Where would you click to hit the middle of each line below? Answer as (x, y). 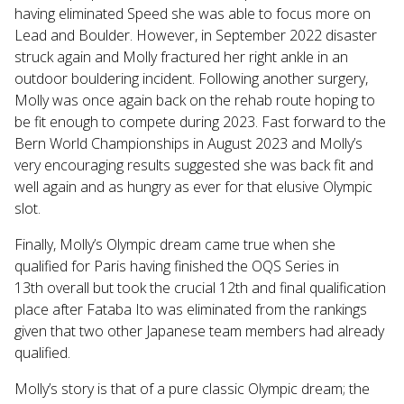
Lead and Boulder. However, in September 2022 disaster (196, 36)
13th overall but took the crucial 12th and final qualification (200, 288)
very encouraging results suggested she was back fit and (194, 165)
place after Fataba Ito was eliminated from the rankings (191, 310)
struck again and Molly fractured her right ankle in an (181, 57)
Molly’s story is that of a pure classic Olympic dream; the (192, 389)
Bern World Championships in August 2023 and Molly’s (188, 144)
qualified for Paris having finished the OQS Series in (177, 266)
